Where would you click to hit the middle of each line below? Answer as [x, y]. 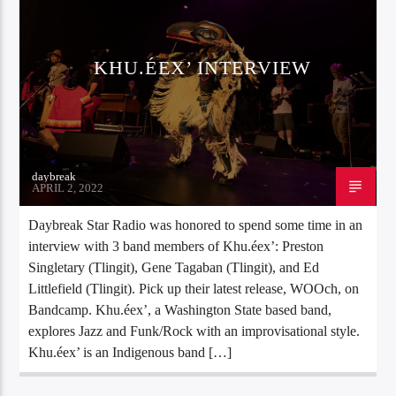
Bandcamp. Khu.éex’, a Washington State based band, [180, 309]
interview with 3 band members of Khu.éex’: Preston [176, 246]
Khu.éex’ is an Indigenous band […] [130, 352]
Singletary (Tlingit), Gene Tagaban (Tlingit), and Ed [174, 267]
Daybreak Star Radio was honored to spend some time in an [196, 225]
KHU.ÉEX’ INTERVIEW [202, 67]
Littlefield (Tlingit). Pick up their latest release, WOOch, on [194, 288]
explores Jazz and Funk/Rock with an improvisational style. [194, 331]
